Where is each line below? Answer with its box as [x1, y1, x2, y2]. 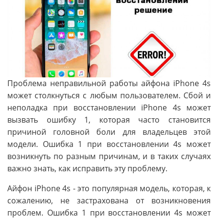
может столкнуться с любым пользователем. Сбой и [7, 90, 211, 101]
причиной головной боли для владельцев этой [7, 126, 211, 137]
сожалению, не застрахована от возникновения [7, 195, 211, 206]
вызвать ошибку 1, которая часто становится [7, 114, 211, 125]
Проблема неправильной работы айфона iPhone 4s [7, 77, 211, 89]
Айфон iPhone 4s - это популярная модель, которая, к [7, 182, 211, 194]
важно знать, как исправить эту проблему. [7, 163, 167, 174]
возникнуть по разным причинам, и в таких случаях [7, 150, 211, 162]
